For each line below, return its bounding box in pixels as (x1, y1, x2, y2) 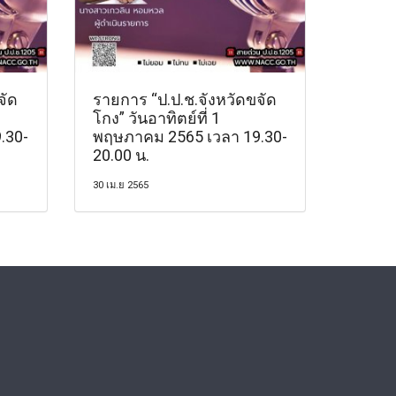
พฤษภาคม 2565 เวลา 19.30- (92, 126, 287, 146)
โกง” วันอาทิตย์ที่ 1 (92, 108, 220, 127)
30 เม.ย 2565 (92, 179, 148, 191)
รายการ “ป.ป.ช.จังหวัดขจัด (92, 89, 277, 109)
